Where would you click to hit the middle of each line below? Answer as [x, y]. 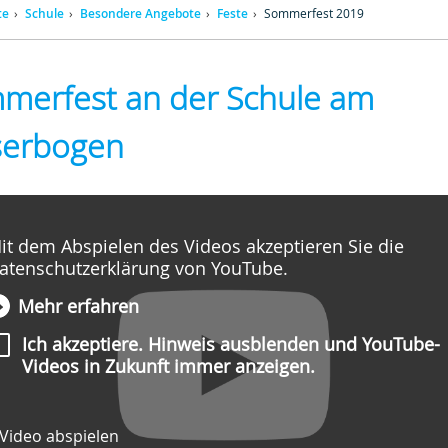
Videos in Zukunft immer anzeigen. [169, 366]
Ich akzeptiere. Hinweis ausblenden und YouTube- [231, 344]
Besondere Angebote [140, 13]
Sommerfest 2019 [312, 12]
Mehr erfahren [79, 305]
